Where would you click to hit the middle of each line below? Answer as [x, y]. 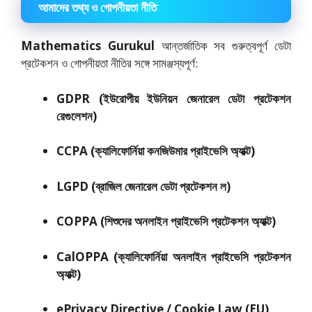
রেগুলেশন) [77, 116]
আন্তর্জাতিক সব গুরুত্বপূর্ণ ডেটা [223, 46]
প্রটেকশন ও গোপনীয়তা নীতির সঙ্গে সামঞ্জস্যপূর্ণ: [109, 63]
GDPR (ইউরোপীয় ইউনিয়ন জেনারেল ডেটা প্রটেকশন [174, 98]
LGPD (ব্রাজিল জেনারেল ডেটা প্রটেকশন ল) [143, 186]
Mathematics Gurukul [88, 46]
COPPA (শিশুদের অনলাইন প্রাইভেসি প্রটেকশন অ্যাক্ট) [166, 221]
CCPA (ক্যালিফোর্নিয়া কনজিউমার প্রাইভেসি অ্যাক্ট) [156, 151]
